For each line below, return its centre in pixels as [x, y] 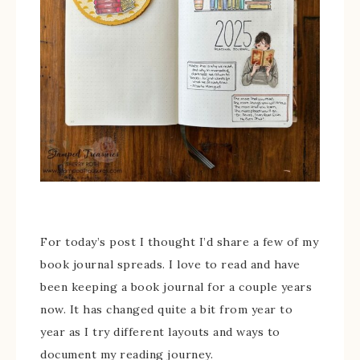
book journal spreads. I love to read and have [170, 264]
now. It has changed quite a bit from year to [166, 309]
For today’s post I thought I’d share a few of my [179, 242]
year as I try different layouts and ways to [160, 332]
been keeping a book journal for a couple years [176, 287]
